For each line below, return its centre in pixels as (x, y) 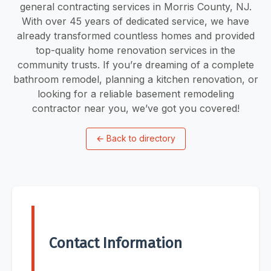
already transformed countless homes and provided (135, 35)
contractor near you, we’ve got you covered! (135, 108)
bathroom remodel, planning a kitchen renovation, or (135, 79)
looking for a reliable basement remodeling (135, 93)
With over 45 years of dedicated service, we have (135, 21)
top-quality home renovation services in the (135, 50)
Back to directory (141, 139)
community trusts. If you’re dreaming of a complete (135, 64)
